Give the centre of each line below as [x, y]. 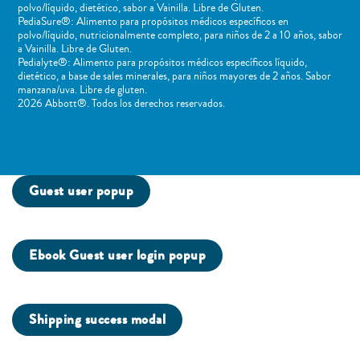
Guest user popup [81, 190]
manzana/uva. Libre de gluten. [82, 90]
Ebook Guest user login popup [117, 255]
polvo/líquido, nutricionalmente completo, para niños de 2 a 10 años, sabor [180, 35]
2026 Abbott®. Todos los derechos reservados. [121, 103]
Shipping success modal [97, 319]
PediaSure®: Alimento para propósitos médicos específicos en [153, 21]
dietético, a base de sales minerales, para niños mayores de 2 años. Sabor [174, 76]
